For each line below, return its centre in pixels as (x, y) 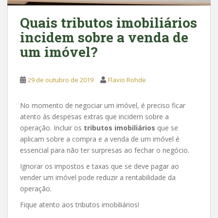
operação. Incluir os (52, 127)
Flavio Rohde (127, 80)
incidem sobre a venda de (104, 37)
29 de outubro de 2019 (61, 80)
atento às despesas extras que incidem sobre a (94, 116)
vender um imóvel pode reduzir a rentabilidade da (98, 177)
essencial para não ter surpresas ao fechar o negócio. (105, 150)
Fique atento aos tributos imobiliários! (80, 204)
